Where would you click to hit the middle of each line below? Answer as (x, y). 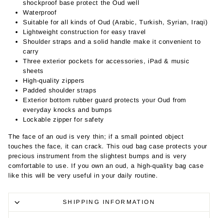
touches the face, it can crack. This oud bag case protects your (108, 146)
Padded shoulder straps (60, 91)
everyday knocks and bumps (68, 110)
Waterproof (40, 13)
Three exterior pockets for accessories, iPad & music (106, 61)
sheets (33, 71)
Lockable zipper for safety (64, 120)
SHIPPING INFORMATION (109, 202)
